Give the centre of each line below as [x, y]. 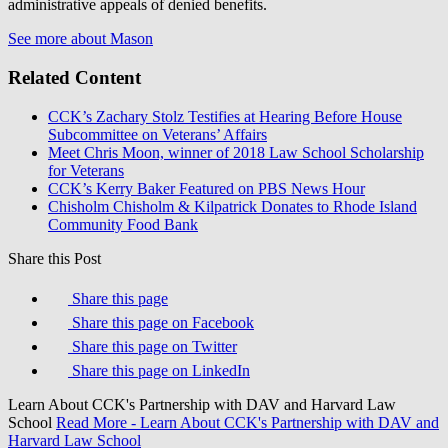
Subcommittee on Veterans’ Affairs [157, 134]
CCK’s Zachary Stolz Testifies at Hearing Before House [225, 116]
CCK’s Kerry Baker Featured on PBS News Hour [206, 188]
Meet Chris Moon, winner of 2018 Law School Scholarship [236, 152]
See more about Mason [80, 39]
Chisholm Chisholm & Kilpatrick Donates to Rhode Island [232, 206]
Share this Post [54, 258]
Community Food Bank [123, 224]
